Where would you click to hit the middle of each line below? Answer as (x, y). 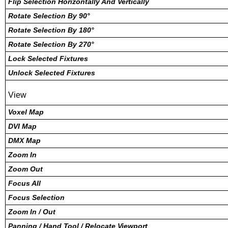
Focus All (24, 183)
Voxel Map (26, 112)
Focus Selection (36, 197)
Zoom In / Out (32, 212)
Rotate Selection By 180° (51, 30)
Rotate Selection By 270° (51, 44)
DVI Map (22, 126)
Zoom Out (25, 169)
